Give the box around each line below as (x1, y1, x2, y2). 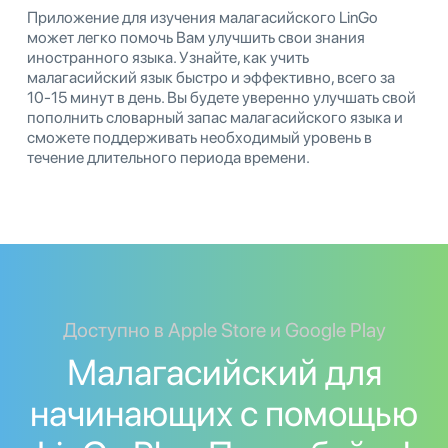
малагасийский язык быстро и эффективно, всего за (27, 67, 395, 87)
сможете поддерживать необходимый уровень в (27, 127, 372, 147)
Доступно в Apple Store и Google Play (62, 317, 386, 342)
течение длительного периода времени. (27, 147, 310, 167)
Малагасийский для (66, 350, 382, 394)
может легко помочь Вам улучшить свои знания (27, 27, 365, 47)
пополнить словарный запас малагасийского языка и (27, 107, 403, 127)
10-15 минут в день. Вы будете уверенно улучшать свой (27, 87, 416, 107)
